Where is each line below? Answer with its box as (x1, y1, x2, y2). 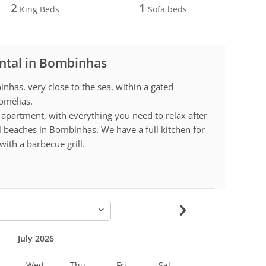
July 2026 (17, 232, 54, 244)
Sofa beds (145, 3, 188, 15)
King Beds (17, 3, 59, 15)
